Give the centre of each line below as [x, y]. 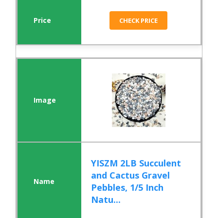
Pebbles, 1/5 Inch [127, 188]
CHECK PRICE [139, 21]
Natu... [106, 200]
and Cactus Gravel [131, 175]
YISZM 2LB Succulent [136, 163]
